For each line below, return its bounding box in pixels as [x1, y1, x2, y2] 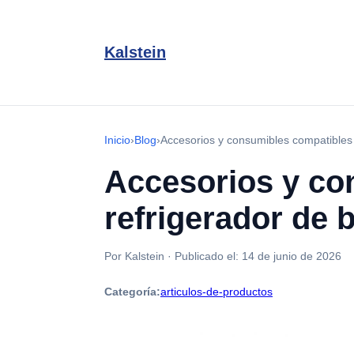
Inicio [104, 134, 130, 146]
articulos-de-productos [160, 285, 273, 298]
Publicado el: [175, 250, 242, 262]
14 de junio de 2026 [242, 250, 341, 262]
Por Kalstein [104, 250, 164, 262]
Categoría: [104, 285, 160, 298]
